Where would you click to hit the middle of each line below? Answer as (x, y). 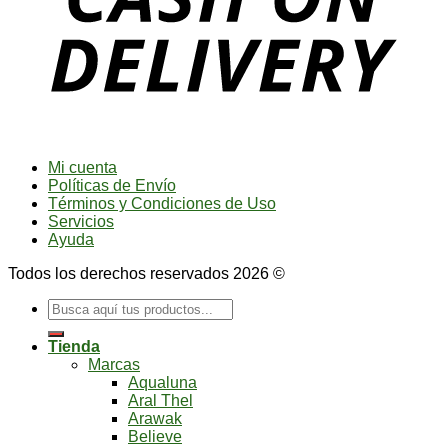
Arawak (155, 418)
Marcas (114, 364)
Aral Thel (160, 400)
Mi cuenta (82, 167)
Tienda (74, 346)
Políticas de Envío (112, 185)
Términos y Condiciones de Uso (162, 203)
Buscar (72, 306)
